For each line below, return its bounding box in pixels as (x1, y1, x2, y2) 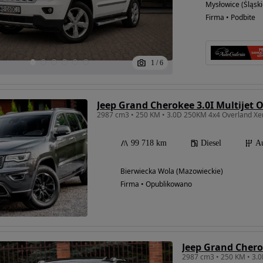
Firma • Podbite (205, 12, 255, 22)
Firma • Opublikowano (120, 179, 192, 189)
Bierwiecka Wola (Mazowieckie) (120, 166, 223, 176)
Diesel (201, 139, 221, 147)
